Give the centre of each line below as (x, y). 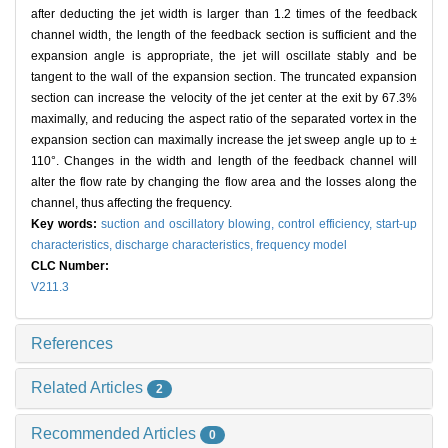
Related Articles (89, 388)
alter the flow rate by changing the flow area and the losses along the (224, 182)
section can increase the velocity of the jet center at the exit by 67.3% (224, 98)
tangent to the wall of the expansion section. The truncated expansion (224, 77)
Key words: (66, 224)
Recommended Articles (115, 433)
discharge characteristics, (185, 245)
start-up (396, 224)
